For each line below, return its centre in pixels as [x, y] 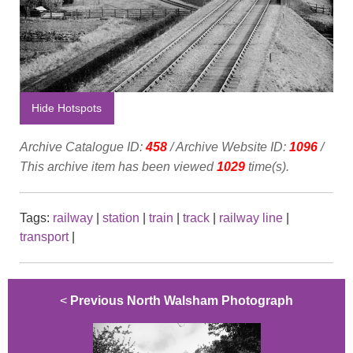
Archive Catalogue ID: [83, 147]
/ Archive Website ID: [228, 147]
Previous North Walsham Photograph [182, 300]
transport [44, 236]
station [121, 217]
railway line [251, 217]
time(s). [267, 166]
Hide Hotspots [67, 108]
